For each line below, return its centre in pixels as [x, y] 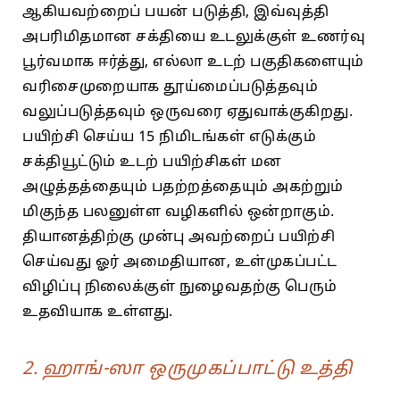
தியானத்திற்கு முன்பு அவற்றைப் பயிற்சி [179, 237]
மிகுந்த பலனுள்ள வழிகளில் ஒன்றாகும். [179, 212]
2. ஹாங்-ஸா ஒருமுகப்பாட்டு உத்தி [187, 369]
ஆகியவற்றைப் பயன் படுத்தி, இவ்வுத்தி [176, 12]
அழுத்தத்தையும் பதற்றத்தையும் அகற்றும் [183, 187]
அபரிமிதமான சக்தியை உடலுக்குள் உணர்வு [194, 37]
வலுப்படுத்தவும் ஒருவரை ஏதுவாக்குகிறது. [187, 112]
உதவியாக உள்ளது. [98, 312]
